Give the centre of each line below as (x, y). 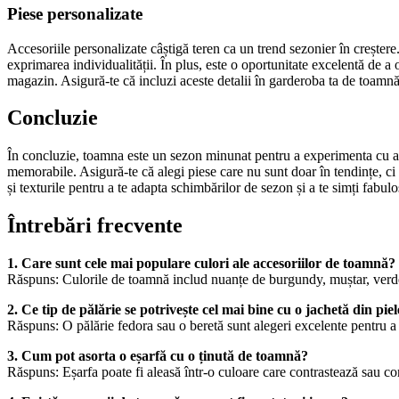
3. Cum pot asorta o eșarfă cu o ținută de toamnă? (158, 356)
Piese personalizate (75, 13)
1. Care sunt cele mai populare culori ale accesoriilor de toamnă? (201, 264)
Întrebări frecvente (95, 226)
